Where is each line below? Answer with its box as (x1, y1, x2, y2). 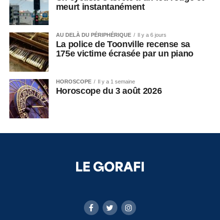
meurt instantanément (55, 2, 147, 12)
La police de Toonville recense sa (55, 39, 191, 49)
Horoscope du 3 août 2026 (55, 86, 162, 96)
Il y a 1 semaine (97, 79, 135, 84)
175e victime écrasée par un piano (55, 49, 196, 58)
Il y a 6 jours (137, 32, 166, 38)
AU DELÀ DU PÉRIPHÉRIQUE (55, 32, 131, 38)
